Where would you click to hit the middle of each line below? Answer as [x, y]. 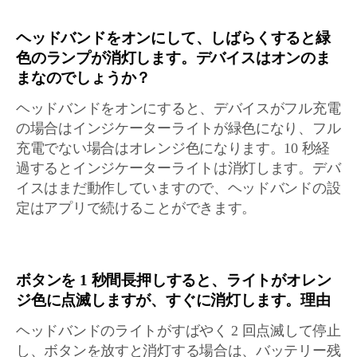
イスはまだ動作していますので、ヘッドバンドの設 [178, 188]
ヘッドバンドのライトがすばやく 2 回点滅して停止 [178, 331]
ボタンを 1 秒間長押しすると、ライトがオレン [174, 280]
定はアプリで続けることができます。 [136, 208]
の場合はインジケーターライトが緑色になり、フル [178, 128]
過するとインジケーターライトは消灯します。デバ [178, 168]
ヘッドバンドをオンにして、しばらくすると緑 [173, 38]
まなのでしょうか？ [84, 78]
